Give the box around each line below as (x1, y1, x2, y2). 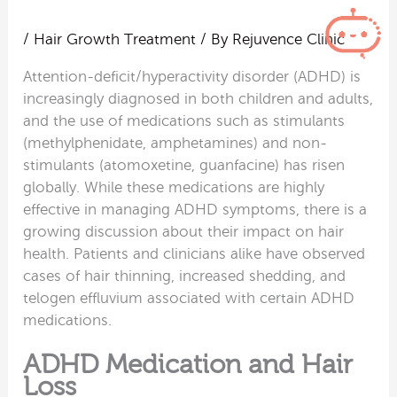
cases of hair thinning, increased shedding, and (23, 268, 346, 285)
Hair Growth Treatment (34, 31, 197, 49)
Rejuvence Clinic (232, 31, 346, 49)
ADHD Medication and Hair (23, 350, 354, 379)
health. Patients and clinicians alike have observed (23, 245, 366, 263)
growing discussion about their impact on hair (23, 223, 345, 241)
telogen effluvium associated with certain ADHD (23, 290, 355, 307)
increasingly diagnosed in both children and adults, (23, 90, 374, 108)
